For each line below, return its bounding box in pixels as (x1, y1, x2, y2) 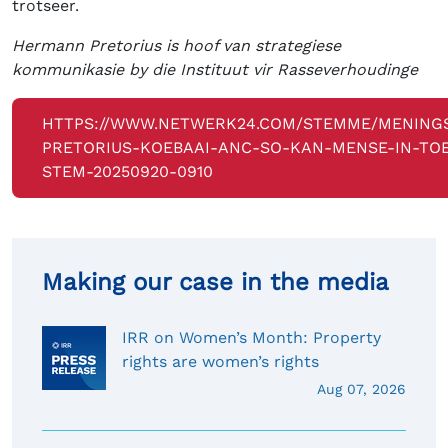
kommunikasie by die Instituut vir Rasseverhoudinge (12, 60, 418, 80)
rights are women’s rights (122, 352, 319, 372)
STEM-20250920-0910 (42, 162, 213, 182)
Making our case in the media (42, 268, 389, 297)
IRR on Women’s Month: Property (122, 328, 381, 348)
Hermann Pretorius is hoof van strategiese (12, 36, 341, 56)
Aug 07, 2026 (317, 381, 406, 398)
